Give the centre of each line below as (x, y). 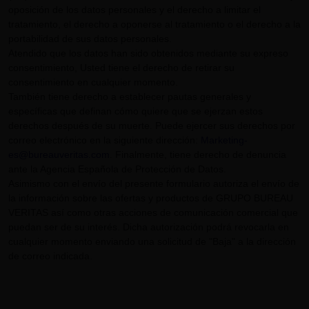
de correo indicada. (50, 256)
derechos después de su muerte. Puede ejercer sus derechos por (152, 126)
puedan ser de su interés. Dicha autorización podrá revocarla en (149, 227)
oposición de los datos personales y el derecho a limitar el (134, 10)
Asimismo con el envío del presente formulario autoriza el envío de (154, 183)
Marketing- (224, 140)
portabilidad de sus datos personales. (90, 39)
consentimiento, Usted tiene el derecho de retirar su (121, 68)
